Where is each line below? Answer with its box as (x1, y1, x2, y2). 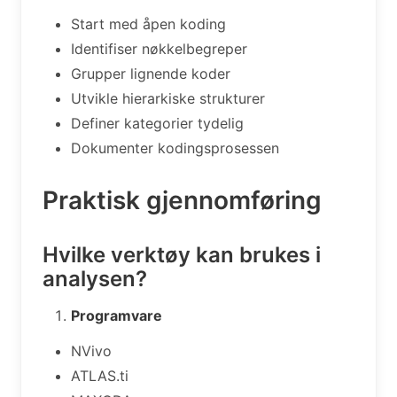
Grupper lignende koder (71, 64, 230, 82)
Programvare (71, 306, 162, 324)
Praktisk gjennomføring (43, 184, 322, 215)
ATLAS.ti (71, 366, 128, 385)
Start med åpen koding (71, 14, 226, 33)
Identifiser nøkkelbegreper (71, 39, 247, 58)
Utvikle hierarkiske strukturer (71, 89, 265, 107)
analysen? (43, 265, 147, 292)
